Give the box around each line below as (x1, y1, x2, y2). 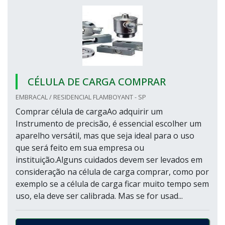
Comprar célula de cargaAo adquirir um (16, 106, 163, 117)
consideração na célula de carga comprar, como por (16, 166, 209, 177)
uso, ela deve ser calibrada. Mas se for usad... (16, 190, 183, 201)
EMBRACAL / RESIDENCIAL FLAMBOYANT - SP (16, 92, 146, 101)
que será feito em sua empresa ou (16, 142, 144, 153)
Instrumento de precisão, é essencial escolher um (16, 118, 201, 129)
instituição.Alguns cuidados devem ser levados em (16, 154, 202, 165)
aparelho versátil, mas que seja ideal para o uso (16, 130, 194, 141)
